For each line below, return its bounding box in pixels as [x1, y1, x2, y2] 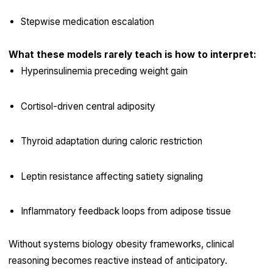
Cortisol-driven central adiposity [20, 100, 155, 112]
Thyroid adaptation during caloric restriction [20, 135, 202, 147]
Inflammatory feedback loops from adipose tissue [20, 205, 231, 217]
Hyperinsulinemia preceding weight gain [20, 65, 188, 77]
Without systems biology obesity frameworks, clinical [8, 238, 234, 250]
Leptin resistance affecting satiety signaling [20, 170, 203, 182]
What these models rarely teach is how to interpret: [8, 49, 257, 61]
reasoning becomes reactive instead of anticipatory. [8, 254, 227, 266]
